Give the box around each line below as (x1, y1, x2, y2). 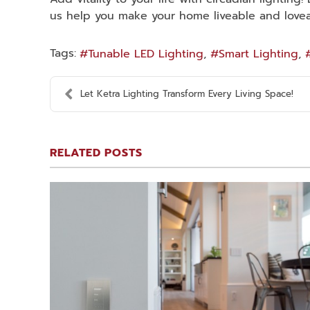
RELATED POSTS (50, 145, 143, 162)
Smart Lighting (219, 46, 298, 63)
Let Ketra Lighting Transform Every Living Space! (80, 87, 293, 101)
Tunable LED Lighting (88, 46, 203, 63)
